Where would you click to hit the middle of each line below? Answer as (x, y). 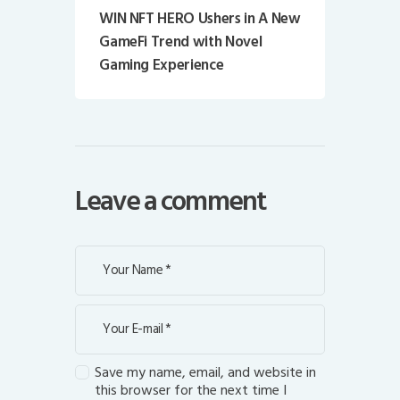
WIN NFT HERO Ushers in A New (200, 18)
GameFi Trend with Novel (181, 42)
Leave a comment (171, 202)
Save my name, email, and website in (206, 372)
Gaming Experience (162, 65)
